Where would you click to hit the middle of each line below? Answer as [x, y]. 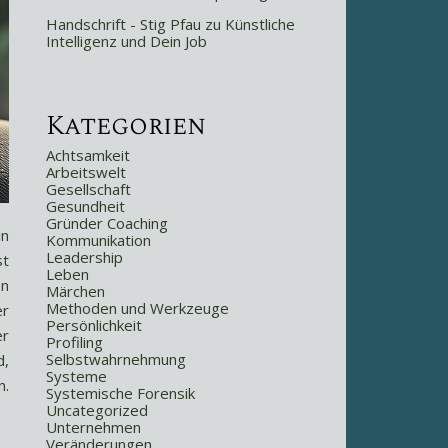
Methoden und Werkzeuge [137, 308]
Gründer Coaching [107, 223]
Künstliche [260, 24]
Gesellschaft [88, 189]
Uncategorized [97, 410]
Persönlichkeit [94, 325]
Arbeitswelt [86, 172]
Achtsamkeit [88, 155]
